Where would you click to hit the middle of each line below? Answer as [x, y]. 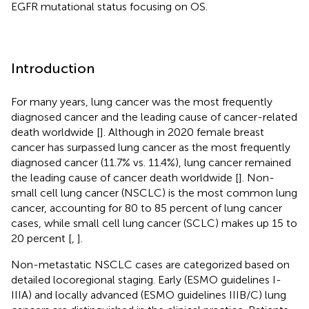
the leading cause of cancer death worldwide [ [125, 177]
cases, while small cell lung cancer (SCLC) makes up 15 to [154, 223]
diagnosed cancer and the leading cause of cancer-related [154, 117]
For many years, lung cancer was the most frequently [142, 101]
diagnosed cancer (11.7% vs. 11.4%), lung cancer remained [151, 162]
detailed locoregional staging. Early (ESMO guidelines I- [146, 279]
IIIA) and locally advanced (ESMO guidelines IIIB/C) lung [149, 295]
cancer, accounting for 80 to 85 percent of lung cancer [147, 208]
